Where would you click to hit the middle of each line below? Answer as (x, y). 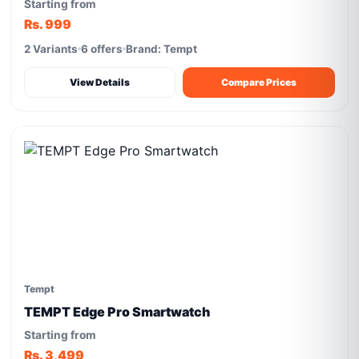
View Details (100, 82)
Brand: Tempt (162, 49)
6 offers (102, 49)
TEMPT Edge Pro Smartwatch (117, 312)
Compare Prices (259, 82)
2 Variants (51, 49)
